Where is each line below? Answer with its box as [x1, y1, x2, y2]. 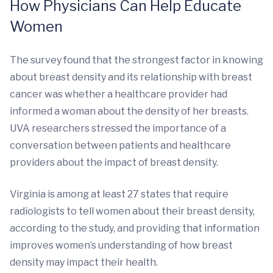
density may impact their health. [10, 257, 158, 268]
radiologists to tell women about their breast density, [10, 205, 255, 217]
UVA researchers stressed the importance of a [10, 122, 226, 134]
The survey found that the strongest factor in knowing [10, 54, 263, 66]
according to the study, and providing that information [10, 222, 260, 234]
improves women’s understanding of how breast [10, 239, 233, 251]
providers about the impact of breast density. [10, 157, 218, 168]
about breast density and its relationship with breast [10, 71, 252, 83]
